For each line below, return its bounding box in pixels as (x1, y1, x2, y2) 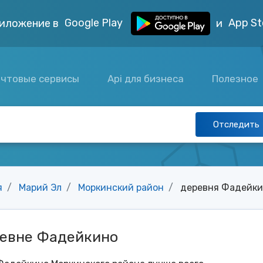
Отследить (213, 119, 259, 130)
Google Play (65, 16, 125, 29)
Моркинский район (78, 182, 164, 193)
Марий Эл (19, 182, 62, 193)
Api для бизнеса (107, 72, 184, 85)
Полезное (212, 72, 261, 85)
